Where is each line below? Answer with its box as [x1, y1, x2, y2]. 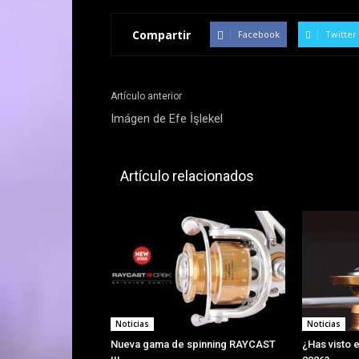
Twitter [325, 28, 357, 40]
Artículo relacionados [120, 167, 254, 184]
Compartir [132, 26, 191, 42]
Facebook [238, 28, 280, 40]
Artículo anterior [111, 91, 182, 102]
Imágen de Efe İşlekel [111, 111, 223, 126]
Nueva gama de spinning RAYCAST [111, 338, 276, 350]
